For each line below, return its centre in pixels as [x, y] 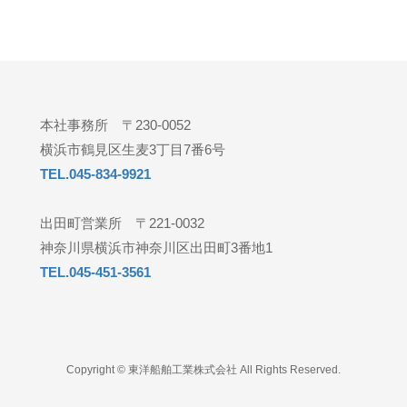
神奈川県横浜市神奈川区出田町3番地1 [156, 248]
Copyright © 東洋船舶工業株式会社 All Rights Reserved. [203, 370]
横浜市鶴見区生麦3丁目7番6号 [133, 149]
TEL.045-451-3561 [95, 272]
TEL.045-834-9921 [95, 174]
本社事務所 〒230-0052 [115, 125]
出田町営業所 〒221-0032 [122, 223]
